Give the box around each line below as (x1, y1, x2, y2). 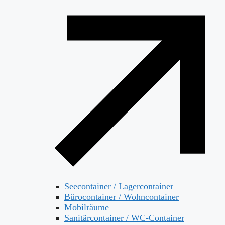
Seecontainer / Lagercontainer (64, 181, 173, 192)
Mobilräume (64, 202, 109, 213)
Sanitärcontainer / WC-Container (64, 213, 184, 223)
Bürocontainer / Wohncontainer (64, 192, 179, 202)
